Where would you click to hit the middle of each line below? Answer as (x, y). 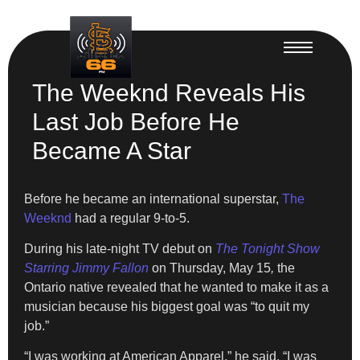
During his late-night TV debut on (120, 248)
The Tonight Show (268, 248)
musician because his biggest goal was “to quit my (167, 306)
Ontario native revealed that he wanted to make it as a (176, 287)
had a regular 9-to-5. (132, 218)
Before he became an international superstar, (153, 198)
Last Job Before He (136, 121)
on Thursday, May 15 (211, 268)
